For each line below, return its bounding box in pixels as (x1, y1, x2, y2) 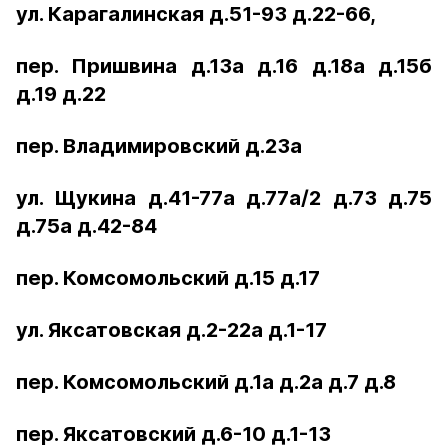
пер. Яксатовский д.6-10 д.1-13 (16, 422, 331, 446)
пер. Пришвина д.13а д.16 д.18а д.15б (16, 54, 432, 78)
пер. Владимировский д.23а (16, 134, 302, 158)
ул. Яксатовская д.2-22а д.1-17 (16, 318, 327, 342)
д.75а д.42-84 (16, 214, 157, 238)
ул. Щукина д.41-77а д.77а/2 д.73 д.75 (16, 186, 432, 210)
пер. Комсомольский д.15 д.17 (16, 266, 320, 290)
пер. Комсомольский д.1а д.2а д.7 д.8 (16, 370, 396, 394)
